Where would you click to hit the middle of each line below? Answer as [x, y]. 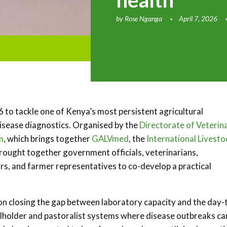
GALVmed [110, 139]
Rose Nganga [144, 18]
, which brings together [48, 139]
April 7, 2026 [198, 18]
